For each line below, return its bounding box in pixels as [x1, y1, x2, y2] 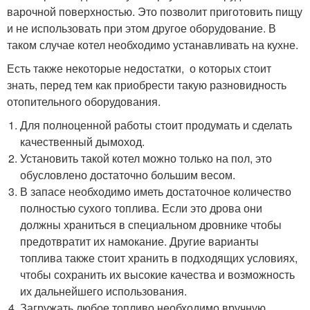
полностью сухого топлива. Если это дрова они [20, 200, 263, 217]
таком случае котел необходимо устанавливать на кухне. [7, 37, 298, 53]
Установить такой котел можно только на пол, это [20, 150, 273, 167]
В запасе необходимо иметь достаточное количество [20, 183, 292, 200]
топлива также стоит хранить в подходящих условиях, [20, 250, 298, 266]
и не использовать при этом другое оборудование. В [7, 20, 276, 37]
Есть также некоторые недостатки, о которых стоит [7, 60, 271, 77]
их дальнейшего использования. [20, 283, 188, 300]
